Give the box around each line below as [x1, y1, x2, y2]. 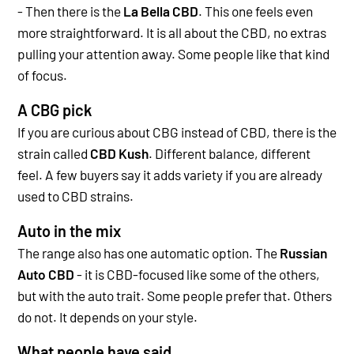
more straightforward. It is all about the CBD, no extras [17, 24, 326, 40]
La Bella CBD [123, 2, 198, 19]
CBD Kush [90, 145, 149, 161]
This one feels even [205, 2, 313, 19]
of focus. [17, 66, 67, 83]
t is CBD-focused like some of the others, [88, 265, 320, 282]
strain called [17, 145, 90, 161]
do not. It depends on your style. [17, 308, 198, 325]
